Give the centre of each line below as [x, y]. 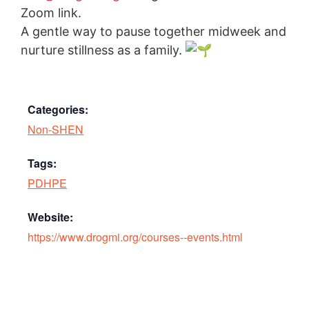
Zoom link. [51, 13]
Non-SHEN [56, 130]
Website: [50, 217]
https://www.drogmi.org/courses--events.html [135, 237]
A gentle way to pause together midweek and [153, 32]
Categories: [58, 110]
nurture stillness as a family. [103, 50]
